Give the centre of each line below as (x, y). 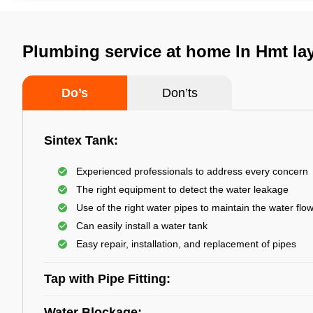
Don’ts (180, 93)
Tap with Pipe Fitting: (107, 279)
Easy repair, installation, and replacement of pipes (186, 244)
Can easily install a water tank (142, 226)
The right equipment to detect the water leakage (182, 189)
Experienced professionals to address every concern (192, 171)
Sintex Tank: (81, 140)
